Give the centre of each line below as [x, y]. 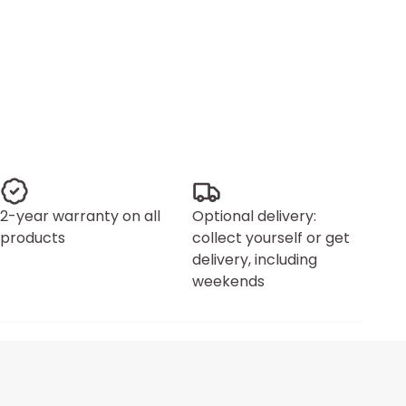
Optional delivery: [254, 216]
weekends [228, 281]
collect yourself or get [271, 238]
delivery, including [255, 260]
